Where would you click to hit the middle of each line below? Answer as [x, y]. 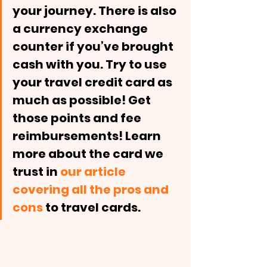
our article [94, 172]
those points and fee [78, 118]
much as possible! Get [83, 100]
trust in [36, 172]
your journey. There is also [96, 11]
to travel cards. [93, 207]
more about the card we [89, 154]
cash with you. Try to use [91, 64]
